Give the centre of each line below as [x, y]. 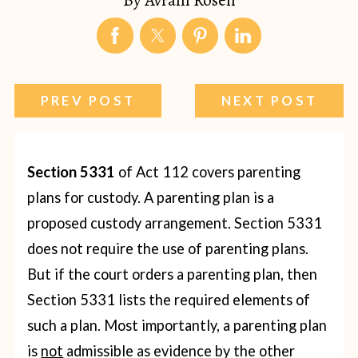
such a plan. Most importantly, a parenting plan [177, 326]
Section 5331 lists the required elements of [169, 300]
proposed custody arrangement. [131, 223]
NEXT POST [269, 101]
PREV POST [88, 101]
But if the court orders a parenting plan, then [173, 274]
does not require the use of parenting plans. [168, 249]
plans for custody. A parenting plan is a [151, 198]
